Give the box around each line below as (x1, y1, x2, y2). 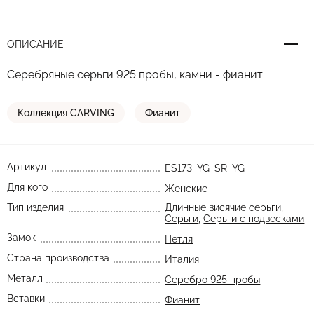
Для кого (7, 182, 48, 193)
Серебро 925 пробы (165, 274, 261, 285)
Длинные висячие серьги (165, 202, 282, 213)
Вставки (7, 293, 45, 304)
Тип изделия (7, 202, 64, 213)
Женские (165, 183, 208, 194)
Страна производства (7, 252, 109, 264)
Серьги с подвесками (203, 213, 305, 224)
